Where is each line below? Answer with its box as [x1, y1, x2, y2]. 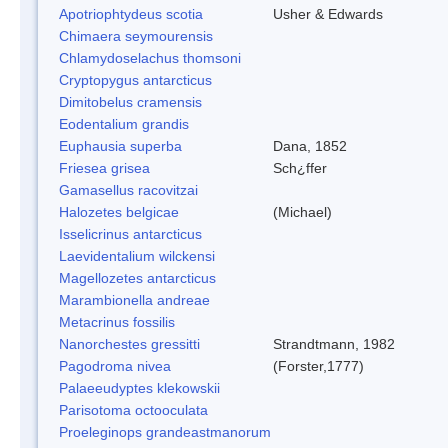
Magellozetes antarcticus [59, 269, 216, 286]
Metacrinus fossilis [59, 313, 175, 330]
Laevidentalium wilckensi [59, 247, 215, 264]
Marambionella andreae [59, 291, 210, 308]
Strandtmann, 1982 [273, 335, 395, 352]
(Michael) [273, 203, 332, 220]
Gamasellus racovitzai [59, 181, 198, 198]
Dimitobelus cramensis [59, 93, 202, 110]
